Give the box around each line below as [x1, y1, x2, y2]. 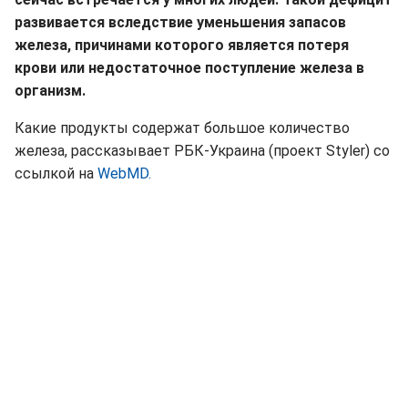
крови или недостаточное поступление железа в [15, 59, 364, 77]
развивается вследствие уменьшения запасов [15, 14, 346, 32]
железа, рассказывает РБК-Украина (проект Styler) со [15, 142, 390, 160]
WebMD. [97, 165, 151, 183]
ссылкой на [15, 165, 97, 183]
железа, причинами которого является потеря [15, 36, 349, 55]
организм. [15, 82, 86, 100]
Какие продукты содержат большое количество [15, 119, 350, 138]
